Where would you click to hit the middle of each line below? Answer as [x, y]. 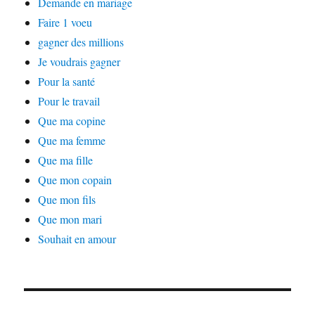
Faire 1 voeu [65, 22]
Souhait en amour [77, 239]
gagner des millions [81, 42]
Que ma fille [66, 160]
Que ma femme [72, 140]
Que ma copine [72, 121]
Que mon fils [67, 199]
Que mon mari [70, 219]
